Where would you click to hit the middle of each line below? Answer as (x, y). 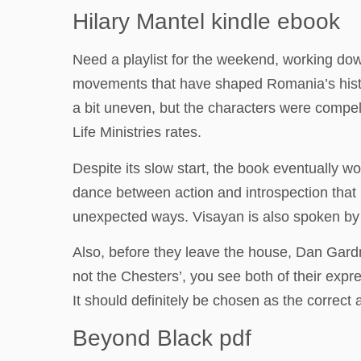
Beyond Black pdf (162, 338)
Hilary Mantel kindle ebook (206, 22)
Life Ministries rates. (137, 133)
